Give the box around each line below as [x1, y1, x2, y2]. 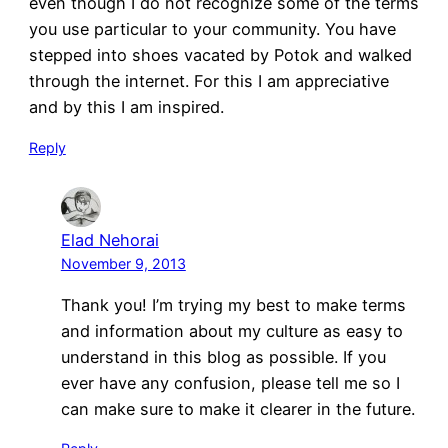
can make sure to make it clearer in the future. [60, 398, 415, 419]
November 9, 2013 [60, 255, 186, 273]
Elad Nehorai [60, 230, 159, 251]
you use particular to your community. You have [28, 19, 396, 40]
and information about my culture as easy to [60, 320, 403, 341]
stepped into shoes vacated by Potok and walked [28, 45, 412, 66]
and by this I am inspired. [28, 97, 224, 118]
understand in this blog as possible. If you [60, 346, 386, 367]
